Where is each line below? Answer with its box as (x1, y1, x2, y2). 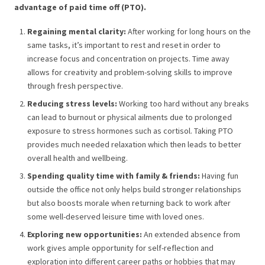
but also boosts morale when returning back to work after (27, 198, 231, 209)
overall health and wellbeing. (27, 153, 128, 164)
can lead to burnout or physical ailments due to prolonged (27, 112, 232, 123)
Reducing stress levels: (27, 98, 117, 109)
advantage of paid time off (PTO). (14, 1, 146, 12)
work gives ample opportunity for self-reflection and (27, 243, 214, 254)
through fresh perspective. (27, 80, 123, 92)
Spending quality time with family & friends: (27, 170, 200, 182)
